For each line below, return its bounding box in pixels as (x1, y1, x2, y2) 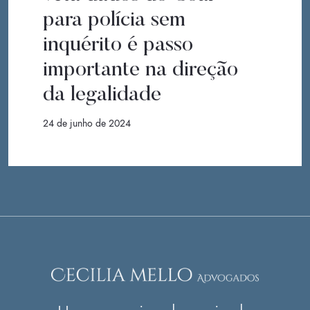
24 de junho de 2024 (43, 116, 131, 130)
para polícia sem (43, 10, 185, 31)
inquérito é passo (43, 35, 193, 56)
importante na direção (43, 60, 238, 81)
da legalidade (43, 84, 161, 106)
